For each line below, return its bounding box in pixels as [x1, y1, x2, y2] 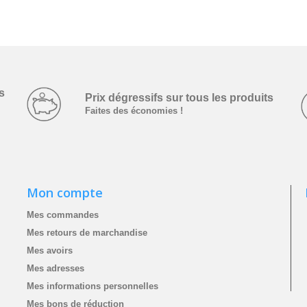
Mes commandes [27, 210, 99, 221]
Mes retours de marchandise [27, 228, 147, 238]
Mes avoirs [27, 245, 73, 256]
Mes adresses [27, 263, 84, 274]
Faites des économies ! [84, 105, 183, 116]
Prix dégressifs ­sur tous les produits [84, 91, 273, 103]
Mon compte [27, 184, 103, 201]
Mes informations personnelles [27, 281, 158, 292]
